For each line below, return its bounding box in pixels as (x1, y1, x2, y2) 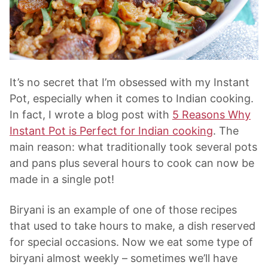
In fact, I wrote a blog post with (10, 108, 172, 121)
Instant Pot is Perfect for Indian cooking (10, 124, 213, 138)
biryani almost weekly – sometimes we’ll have (10, 252, 237, 265)
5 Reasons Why (172, 108, 251, 121)
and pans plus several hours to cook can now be (10, 157, 254, 170)
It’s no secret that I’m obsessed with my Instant (10, 76, 249, 89)
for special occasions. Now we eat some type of (10, 236, 253, 249)
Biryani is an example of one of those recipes (10, 203, 237, 217)
